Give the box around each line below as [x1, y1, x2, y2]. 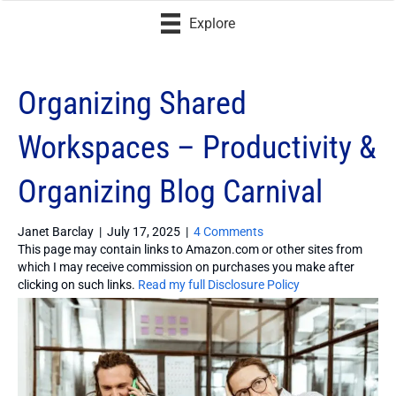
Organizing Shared [18, 84, 247, 122]
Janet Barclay [18, 224, 94, 239]
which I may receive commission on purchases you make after [18, 259, 354, 274]
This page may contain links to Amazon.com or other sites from [18, 241, 362, 256]
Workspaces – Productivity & [18, 128, 377, 166]
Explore [189, 15, 236, 33]
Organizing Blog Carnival [18, 172, 323, 210]
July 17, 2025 [107, 224, 180, 239]
